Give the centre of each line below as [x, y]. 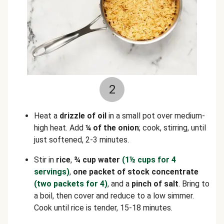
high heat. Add [60, 128]
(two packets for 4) [71, 184]
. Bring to [194, 184]
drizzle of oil [83, 116]
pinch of [147, 184]
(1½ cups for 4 [149, 160]
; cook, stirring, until [172, 128]
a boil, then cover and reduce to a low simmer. [114, 196]
